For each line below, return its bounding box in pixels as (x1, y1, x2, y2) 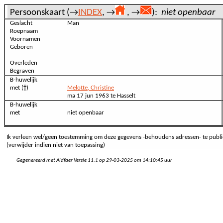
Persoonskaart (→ (10, 8, 78, 17)
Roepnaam (10, 28, 38, 34)
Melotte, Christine (67, 85, 114, 91)
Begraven (10, 68, 34, 74)
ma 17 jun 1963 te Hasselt (67, 93, 135, 99)
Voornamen (10, 36, 40, 42)
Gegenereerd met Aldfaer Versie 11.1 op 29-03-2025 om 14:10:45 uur (16, 157, 172, 163)
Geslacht (10, 20, 32, 26)
